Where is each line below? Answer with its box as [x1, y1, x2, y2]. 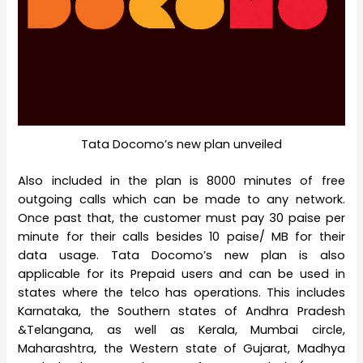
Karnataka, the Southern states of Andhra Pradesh [18, 302, 345, 319]
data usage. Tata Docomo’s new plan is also [18, 246, 345, 263]
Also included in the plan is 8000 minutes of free [18, 172, 345, 189]
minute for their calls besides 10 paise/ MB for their [18, 228, 345, 245]
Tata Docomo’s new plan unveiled [81, 136, 282, 153]
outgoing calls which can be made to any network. [18, 190, 345, 207]
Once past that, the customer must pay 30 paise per [18, 209, 345, 226]
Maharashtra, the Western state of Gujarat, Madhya [18, 340, 345, 357]
